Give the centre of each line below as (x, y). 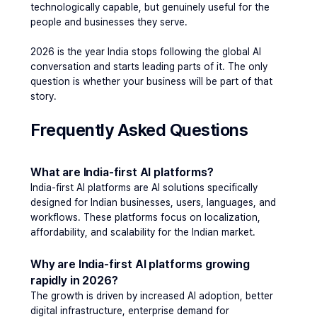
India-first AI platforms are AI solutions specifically (144, 188)
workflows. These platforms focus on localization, (145, 217)
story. (44, 96)
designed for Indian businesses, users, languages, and (153, 202)
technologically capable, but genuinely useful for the (150, 7)
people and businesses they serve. (109, 22)
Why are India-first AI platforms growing (140, 264)
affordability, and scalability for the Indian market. (143, 232)
